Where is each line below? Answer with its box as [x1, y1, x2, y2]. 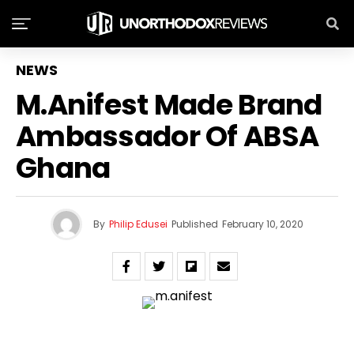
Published [171, 217, 218, 231]
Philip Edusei [109, 217, 168, 231]
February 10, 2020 [222, 217, 303, 231]
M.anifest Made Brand [16, 85, 322, 125]
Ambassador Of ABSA [16, 116, 319, 156]
